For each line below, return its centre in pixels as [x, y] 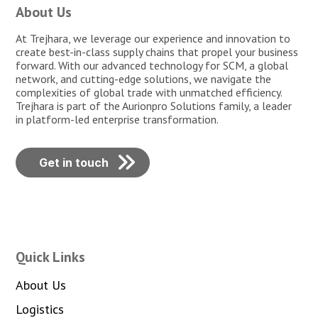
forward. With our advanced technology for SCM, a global [152, 66]
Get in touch [74, 163]
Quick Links [51, 257]
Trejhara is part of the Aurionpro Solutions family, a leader [154, 106]
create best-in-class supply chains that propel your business [157, 52]
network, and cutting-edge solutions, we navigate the [144, 79]
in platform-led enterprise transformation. [117, 120]
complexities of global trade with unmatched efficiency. [149, 93]
